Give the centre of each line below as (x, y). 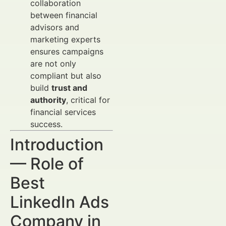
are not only (53, 64)
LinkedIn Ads (60, 202)
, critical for (88, 100)
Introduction (57, 145)
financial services (63, 112)
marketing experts (65, 39)
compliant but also (66, 76)
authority (48, 100)
